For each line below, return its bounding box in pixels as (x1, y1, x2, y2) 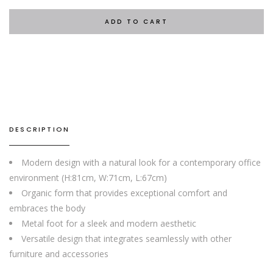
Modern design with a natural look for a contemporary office (21, 157, 261, 168)
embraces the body (9, 202, 85, 214)
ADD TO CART (105, 17, 168, 26)
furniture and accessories (9, 248, 108, 260)
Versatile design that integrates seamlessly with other (21, 233, 232, 244)
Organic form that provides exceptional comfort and (21, 187, 227, 199)
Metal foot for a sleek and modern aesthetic (21, 218, 196, 229)
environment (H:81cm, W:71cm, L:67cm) (9, 172, 167, 183)
